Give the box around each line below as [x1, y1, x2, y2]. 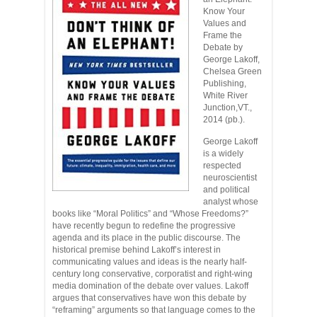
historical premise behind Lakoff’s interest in [52, 245, 221, 255]
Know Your [203, 6, 245, 16]
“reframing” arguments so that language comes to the [52, 305, 255, 315]
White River [203, 91, 248, 100]
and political [203, 185, 250, 195]
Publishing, [203, 79, 246, 88]
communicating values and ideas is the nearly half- [52, 257, 247, 267]
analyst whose [203, 197, 258, 207]
